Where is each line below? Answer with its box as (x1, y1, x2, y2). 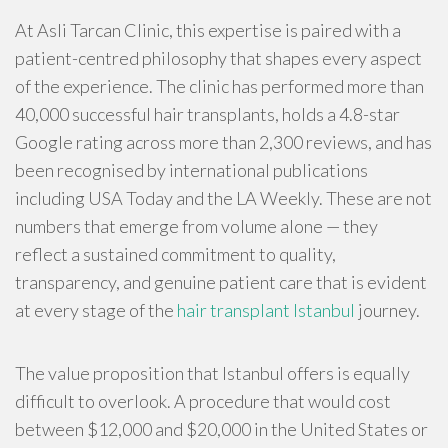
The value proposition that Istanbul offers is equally (15, 362, 410, 384)
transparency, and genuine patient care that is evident (15, 271, 427, 293)
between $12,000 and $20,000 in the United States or (15, 418, 428, 440)
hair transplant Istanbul (177, 299, 355, 321)
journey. (355, 299, 420, 321)
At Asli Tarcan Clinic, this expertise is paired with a (15, 19, 401, 41)
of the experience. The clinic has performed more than (15, 75, 424, 97)
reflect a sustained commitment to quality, (15, 243, 336, 265)
